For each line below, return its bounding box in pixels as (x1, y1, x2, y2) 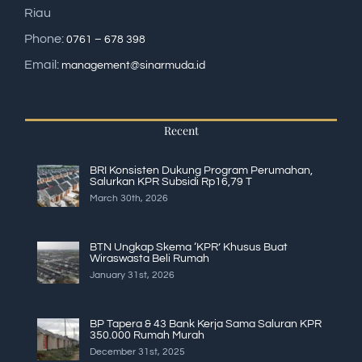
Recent (163, 123, 199, 139)
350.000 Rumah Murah (90, 330, 204, 342)
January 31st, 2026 (90, 270, 175, 281)
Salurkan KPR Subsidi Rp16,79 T (90, 176, 252, 188)
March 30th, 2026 (90, 193, 168, 204)
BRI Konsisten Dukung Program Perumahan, (90, 165, 313, 177)
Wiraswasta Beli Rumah (90, 253, 209, 265)
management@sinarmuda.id (61, 60, 205, 72)
